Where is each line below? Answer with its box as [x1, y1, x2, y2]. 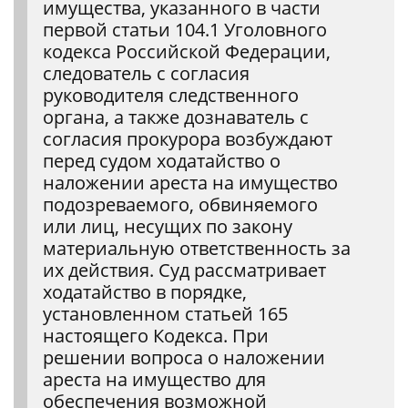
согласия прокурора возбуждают [43, 127, 332, 151]
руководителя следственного [43, 83, 299, 107]
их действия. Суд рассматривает [43, 258, 326, 282]
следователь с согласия [43, 61, 250, 86]
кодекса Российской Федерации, [43, 39, 331, 64]
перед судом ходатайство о [43, 148, 280, 173]
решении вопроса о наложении [43, 345, 325, 370]
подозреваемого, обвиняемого [43, 192, 318, 217]
